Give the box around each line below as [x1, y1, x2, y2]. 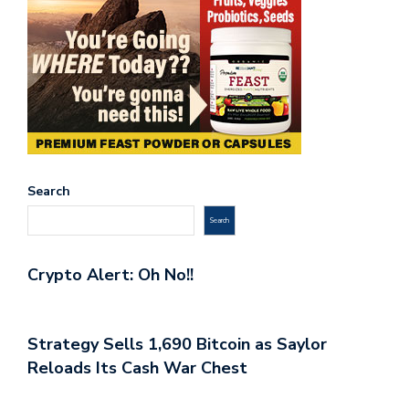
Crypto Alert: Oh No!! [27, 263, 194, 286]
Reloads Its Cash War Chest [27, 356, 247, 379]
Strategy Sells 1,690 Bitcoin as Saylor [27, 332, 327, 355]
